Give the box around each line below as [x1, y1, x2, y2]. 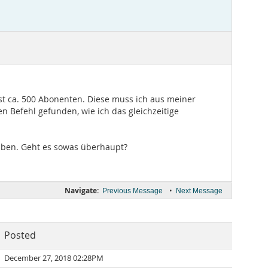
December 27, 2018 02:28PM [4, 253, 103, 263]
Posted [4, 229, 36, 242]
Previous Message [102, 187, 163, 195]
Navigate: [65, 185, 99, 196]
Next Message [176, 187, 223, 195]
